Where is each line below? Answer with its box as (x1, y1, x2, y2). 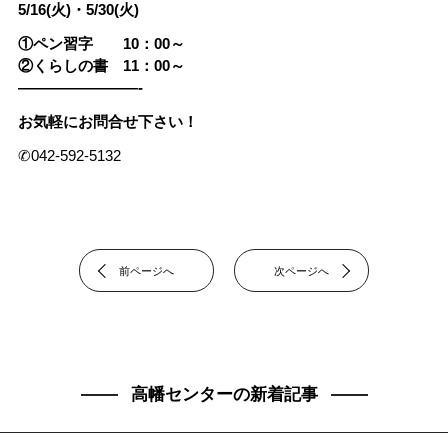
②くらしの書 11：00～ (17, 57, 185, 74)
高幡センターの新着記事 (130, 385, 318, 404)
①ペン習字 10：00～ (17, 35, 185, 52)
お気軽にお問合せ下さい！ (17, 113, 198, 130)
